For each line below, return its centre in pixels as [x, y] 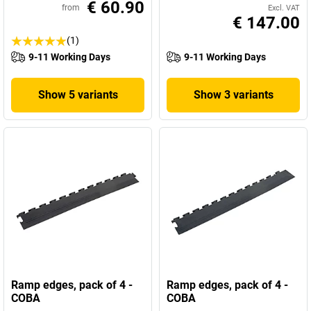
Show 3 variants [233, 95]
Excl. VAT [284, 8]
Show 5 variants [78, 95]
